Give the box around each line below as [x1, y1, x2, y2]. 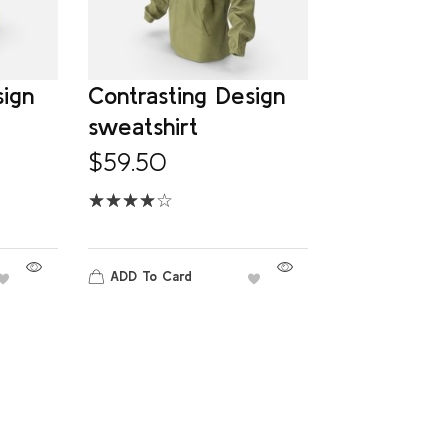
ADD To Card [109, 267, 192, 284]
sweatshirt [87, 112, 198, 140]
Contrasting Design [87, 81, 285, 109]
